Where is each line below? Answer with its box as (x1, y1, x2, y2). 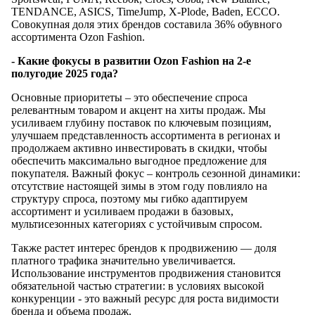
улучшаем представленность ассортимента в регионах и (11, 129, 281, 141)
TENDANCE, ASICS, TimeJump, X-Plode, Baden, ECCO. (11, 5, 280, 18)
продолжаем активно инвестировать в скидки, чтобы (11, 141, 267, 154)
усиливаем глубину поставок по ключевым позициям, (11, 116, 271, 129)
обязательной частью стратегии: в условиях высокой (11, 279, 264, 292)
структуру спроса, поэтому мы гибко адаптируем (11, 192, 247, 205)
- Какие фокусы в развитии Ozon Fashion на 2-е (11, 54, 251, 67)
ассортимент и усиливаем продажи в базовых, (11, 205, 233, 217)
